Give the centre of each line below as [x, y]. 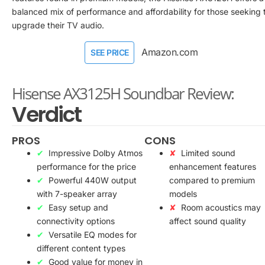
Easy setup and [78, 208]
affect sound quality [208, 221]
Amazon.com [169, 52]
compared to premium [212, 180]
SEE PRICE [110, 53]
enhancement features [213, 167]
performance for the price [86, 167]
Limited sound [208, 153]
